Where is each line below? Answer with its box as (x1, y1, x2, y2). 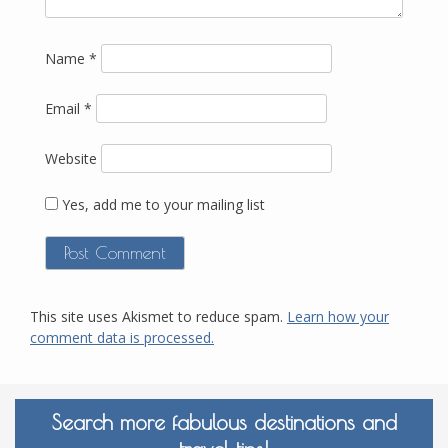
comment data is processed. (30, 328, 214, 348)
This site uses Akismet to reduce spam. (30, 307, 287, 327)
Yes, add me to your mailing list (58, 195, 265, 215)
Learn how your (287, 307, 389, 327)
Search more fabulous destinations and (51, 410, 397, 435)
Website (45, 149, 97, 169)
